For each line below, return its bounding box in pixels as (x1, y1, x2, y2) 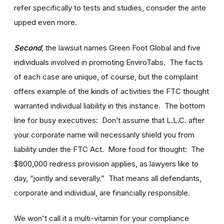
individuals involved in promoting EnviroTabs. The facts (14, 57, 203, 67)
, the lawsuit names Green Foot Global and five (41, 42, 200, 52)
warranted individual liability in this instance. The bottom (14, 100, 205, 110)
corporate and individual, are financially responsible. (14, 187, 190, 197)
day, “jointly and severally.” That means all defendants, (14, 173, 201, 183)
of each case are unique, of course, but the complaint (14, 71, 198, 81)
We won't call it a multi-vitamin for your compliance (14, 213, 189, 223)
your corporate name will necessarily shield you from (14, 129, 194, 139)
